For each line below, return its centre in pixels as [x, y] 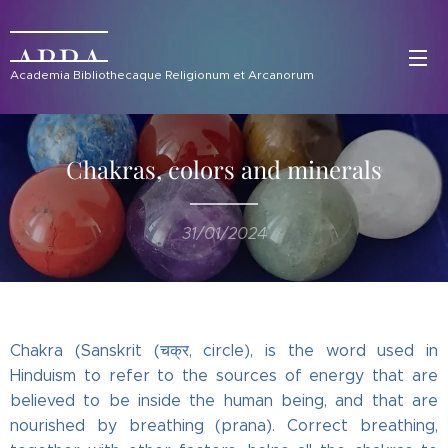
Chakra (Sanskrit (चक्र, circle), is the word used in [224, 350]
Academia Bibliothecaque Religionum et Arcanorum [162, 74]
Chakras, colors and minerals [224, 169]
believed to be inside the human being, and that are [224, 400]
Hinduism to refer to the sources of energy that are [224, 375]
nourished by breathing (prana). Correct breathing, [224, 425]
